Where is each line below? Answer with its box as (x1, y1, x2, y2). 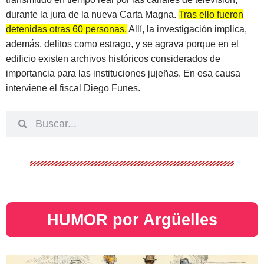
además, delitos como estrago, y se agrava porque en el (6, 38, 239, 49)
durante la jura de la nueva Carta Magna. (6, 9, 179, 19)
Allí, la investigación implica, (127, 24, 247, 34)
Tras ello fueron (179, 9, 243, 19)
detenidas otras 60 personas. (6, 24, 127, 34)
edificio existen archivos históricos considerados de (6, 53, 220, 64)
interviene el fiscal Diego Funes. (6, 82, 140, 93)
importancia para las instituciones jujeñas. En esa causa (6, 68, 240, 78)
